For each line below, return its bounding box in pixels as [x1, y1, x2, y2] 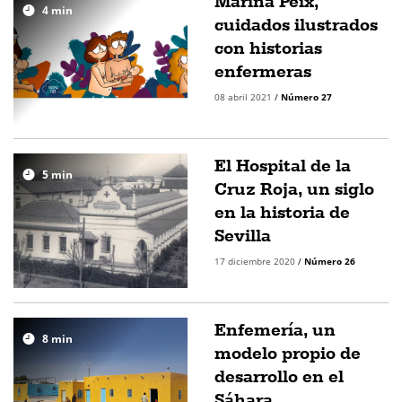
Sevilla [214, 224, 271, 246]
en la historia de [214, 201, 350, 223]
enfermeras [214, 60, 311, 82]
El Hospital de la [214, 154, 351, 176]
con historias [214, 37, 322, 58]
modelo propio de [214, 342, 361, 363]
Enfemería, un [214, 319, 336, 340]
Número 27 [281, 91, 332, 103]
